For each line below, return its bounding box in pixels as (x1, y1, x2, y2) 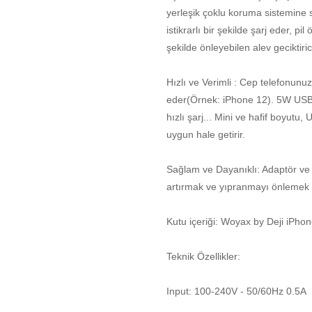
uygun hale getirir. (166, 128, 245, 140)
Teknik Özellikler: (166, 250, 240, 262)
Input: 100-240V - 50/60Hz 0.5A (166, 285, 306, 297)
